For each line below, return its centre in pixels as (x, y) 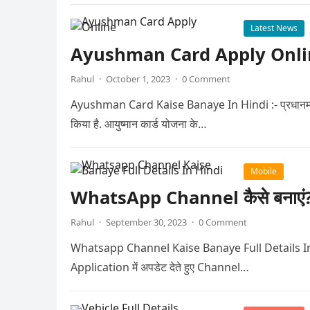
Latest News (274, 28)
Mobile (264, 171)
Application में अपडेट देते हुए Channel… (160, 267)
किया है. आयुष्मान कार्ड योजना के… (139, 124)
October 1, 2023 (138, 79)
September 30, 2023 (146, 222)
